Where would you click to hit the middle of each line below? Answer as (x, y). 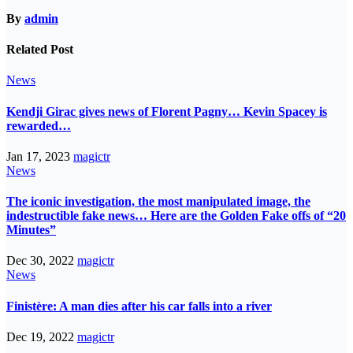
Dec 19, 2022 (42, 336)
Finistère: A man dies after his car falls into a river (139, 306)
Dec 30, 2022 (42, 261)
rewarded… (39, 125)
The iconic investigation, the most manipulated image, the (158, 202)
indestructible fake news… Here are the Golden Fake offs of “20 (176, 216)
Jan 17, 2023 (40, 156)
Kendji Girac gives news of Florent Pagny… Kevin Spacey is (167, 111)
